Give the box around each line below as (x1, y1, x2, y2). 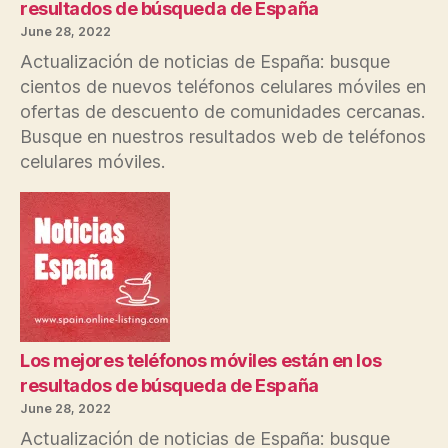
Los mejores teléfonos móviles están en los (20, 350, 382, 371)
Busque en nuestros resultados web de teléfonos (20, 126, 426, 147)
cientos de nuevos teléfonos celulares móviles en (20, 76, 426, 97)
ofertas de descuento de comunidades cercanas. (20, 101, 425, 122)
